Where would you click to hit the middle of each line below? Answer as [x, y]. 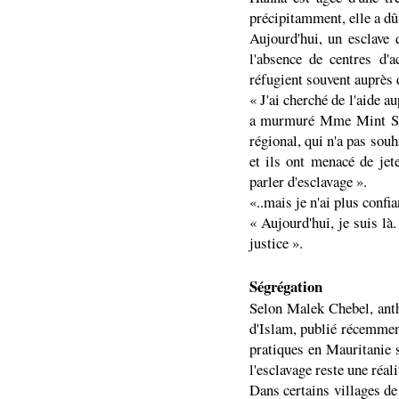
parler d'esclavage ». [308, 181]
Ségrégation [285, 286]
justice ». [276, 243]
